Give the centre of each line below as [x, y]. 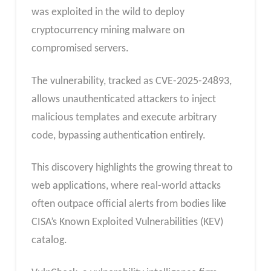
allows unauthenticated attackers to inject [123, 99]
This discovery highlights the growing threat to [132, 168]
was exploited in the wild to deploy [108, 13]
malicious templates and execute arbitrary [124, 117]
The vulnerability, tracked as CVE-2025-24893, [131, 81]
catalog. [49, 241]
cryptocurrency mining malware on [108, 31]
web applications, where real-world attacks [126, 186]
